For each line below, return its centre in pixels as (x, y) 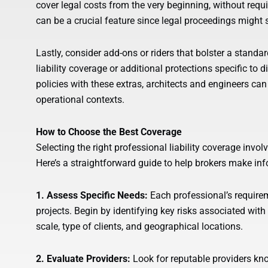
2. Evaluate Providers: (83, 259)
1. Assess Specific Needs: (92, 196)
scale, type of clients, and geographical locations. (139, 227)
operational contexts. (80, 100)
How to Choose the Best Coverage (109, 132)
